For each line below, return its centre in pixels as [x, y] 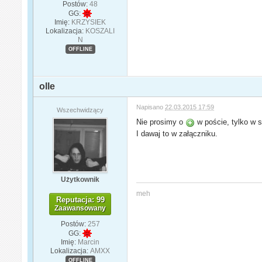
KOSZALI [100, 31]
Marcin [89, 242]
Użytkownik [80, 180]
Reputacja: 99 [80, 200]
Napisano [151, 107]
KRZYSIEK [89, 23]
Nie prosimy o [161, 122]
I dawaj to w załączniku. [177, 134]
